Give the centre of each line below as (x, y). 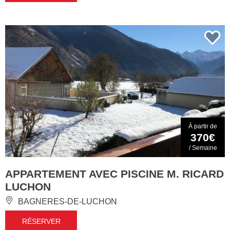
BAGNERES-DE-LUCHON (66, 201)
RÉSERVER (41, 221)
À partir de (203, 126)
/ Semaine (203, 148)
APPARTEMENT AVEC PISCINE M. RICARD (114, 174)
